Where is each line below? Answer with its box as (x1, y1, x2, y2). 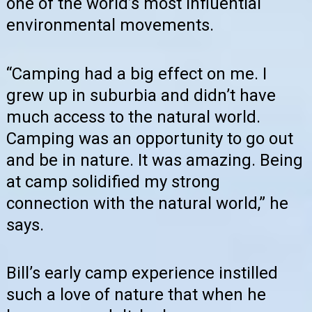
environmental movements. (6, 15, 214, 36)
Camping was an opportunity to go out (6, 128, 293, 148)
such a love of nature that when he (6, 284, 266, 304)
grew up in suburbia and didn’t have (6, 85, 276, 105)
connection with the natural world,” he (6, 193, 288, 213)
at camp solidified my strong (6, 171, 220, 192)
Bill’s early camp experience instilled (6, 263, 278, 283)
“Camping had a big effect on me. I (6, 63, 267, 84)
